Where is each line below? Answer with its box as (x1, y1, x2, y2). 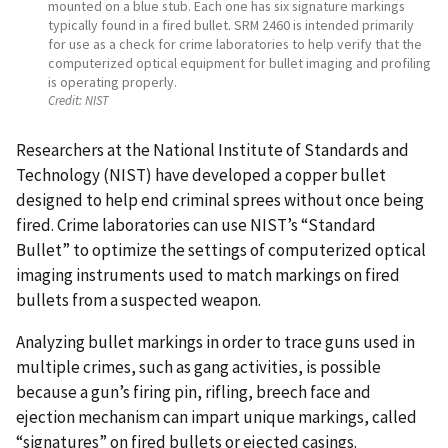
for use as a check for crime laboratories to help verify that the (48, 34, 422, 53)
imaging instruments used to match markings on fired (16, 264, 400, 287)
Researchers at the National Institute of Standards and (16, 139, 409, 162)
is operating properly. (48, 72, 177, 91)
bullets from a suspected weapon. (16, 289, 261, 312)
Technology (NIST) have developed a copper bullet (16, 164, 386, 187)
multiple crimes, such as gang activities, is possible (16, 356, 381, 379)
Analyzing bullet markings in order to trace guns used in (16, 331, 415, 354)
